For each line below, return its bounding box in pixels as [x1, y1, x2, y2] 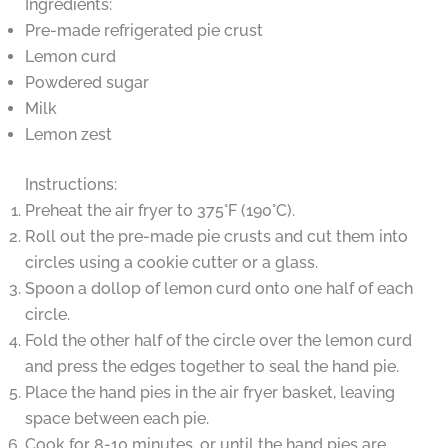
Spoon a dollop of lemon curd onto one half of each [24, 279, 413, 299]
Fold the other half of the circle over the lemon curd [24, 331, 412, 351]
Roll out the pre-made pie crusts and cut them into [24, 227, 408, 247]
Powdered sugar [24, 73, 149, 93]
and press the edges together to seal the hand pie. [24, 357, 399, 377]
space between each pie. [24, 409, 209, 429]
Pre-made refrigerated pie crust [24, 21, 263, 41]
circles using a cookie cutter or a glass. [24, 253, 318, 273]
